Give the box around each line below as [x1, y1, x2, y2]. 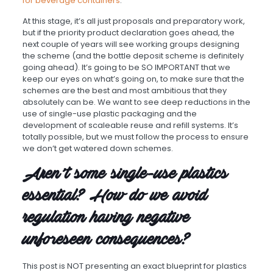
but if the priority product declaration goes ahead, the [22, 27, 235, 39]
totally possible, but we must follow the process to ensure [22, 131, 249, 143]
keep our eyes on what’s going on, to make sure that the [22, 73, 244, 85]
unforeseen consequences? [22, 230, 190, 251]
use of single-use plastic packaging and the [22, 108, 197, 120]
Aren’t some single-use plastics [22, 164, 228, 185]
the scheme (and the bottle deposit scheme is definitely [22, 50, 244, 62]
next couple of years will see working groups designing [22, 38, 239, 51]
